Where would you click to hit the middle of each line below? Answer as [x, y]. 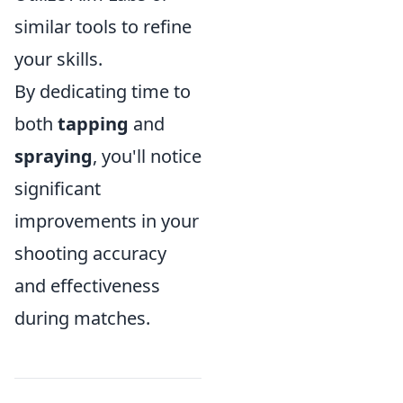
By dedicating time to [103, 91]
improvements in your [107, 221]
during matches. [82, 318]
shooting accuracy [90, 253]
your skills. [58, 59]
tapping [93, 124]
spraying [54, 156]
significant [58, 188]
